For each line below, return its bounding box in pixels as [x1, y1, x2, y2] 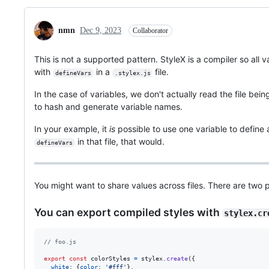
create [166, 255, 188, 262]
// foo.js [44, 238, 76, 245]
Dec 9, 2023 [80, 26, 121, 35]
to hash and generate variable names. [34, 101, 183, 112]
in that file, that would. [74, 136, 165, 147]
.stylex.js [114, 70, 151, 77]
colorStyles [91, 255, 130, 262]
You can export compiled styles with [34, 205, 222, 219]
